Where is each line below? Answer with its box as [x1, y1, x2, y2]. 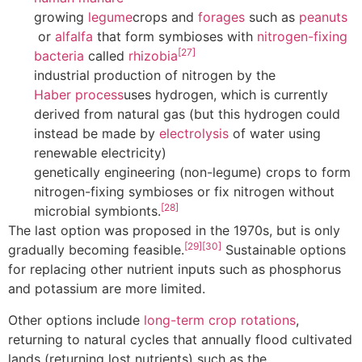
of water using [229, 125, 321, 142]
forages [198, 9, 245, 26]
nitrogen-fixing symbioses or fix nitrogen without [34, 183, 335, 200]
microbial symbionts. [34, 203, 161, 220]
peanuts [299, 9, 347, 26]
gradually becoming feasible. [8, 242, 184, 259]
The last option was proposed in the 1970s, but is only [8, 222, 340, 239]
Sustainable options [221, 242, 346, 259]
